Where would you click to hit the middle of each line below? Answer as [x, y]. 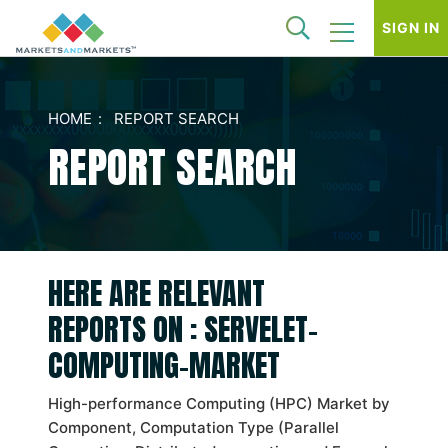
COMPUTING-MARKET [164, 365]
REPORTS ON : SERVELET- [183, 329]
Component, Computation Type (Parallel [193, 427]
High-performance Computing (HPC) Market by [219, 403]
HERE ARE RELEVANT [156, 293]
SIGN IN [411, 27]
